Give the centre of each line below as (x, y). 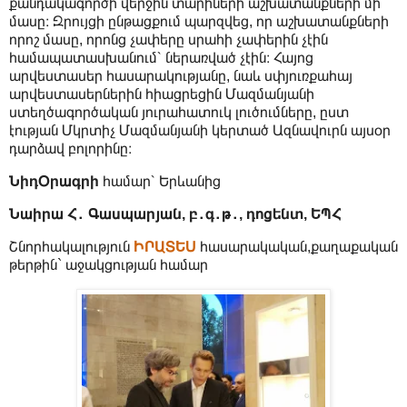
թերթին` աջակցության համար (109, 264)
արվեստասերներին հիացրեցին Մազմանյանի (162, 94)
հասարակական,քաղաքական (297, 246)
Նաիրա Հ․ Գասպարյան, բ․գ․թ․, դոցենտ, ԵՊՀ (175, 214)
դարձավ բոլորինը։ (70, 149)
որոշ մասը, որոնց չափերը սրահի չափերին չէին (169, 40)
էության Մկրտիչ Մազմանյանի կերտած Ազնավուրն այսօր (200, 131)
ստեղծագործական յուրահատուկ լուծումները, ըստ (179, 113)
